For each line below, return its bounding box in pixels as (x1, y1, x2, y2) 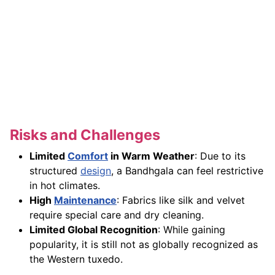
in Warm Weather (108, 150, 195, 163)
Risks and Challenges (10, 126, 160, 144)
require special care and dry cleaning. (29, 209, 204, 222)
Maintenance (54, 194, 117, 207)
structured (29, 165, 80, 177)
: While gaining (158, 223, 225, 236)
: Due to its (195, 150, 246, 163)
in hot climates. (29, 179, 100, 192)
